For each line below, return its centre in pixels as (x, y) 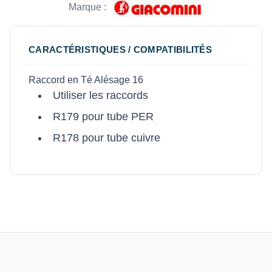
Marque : (87, 7)
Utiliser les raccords (100, 96)
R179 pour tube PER (103, 117)
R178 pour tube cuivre (106, 138)
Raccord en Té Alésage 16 (86, 80)
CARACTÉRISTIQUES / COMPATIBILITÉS (121, 50)
